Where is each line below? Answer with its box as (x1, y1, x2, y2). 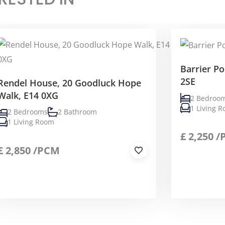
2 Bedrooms (8, 107, 48, 117)
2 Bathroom (58, 107, 97, 117)
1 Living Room (8, 117, 55, 127)
